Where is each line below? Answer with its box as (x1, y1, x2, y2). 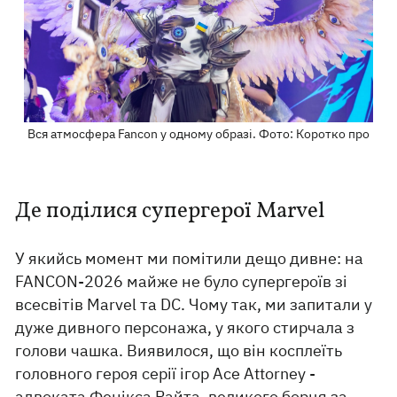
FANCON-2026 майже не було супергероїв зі (15, 270, 348, 292)
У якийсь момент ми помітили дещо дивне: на (15, 247, 364, 269)
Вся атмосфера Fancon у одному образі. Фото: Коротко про (27, 125, 370, 142)
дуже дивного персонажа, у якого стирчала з (15, 316, 355, 338)
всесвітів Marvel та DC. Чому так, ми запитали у (15, 293, 373, 315)
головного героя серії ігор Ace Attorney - (15, 362, 316, 384)
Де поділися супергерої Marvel (15, 195, 330, 227)
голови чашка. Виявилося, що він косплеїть (15, 339, 343, 361)
